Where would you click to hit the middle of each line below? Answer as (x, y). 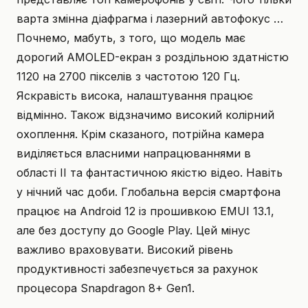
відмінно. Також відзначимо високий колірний (145, 115)
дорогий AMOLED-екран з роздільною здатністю (153, 57)
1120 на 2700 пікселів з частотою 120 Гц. (128, 77)
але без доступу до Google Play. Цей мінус (133, 231)
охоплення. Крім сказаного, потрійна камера (140, 134)
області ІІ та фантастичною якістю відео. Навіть (150, 173)
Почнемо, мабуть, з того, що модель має (131, 38)
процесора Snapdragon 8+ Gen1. (106, 288)
